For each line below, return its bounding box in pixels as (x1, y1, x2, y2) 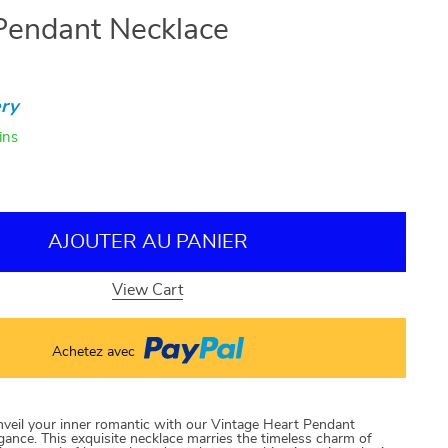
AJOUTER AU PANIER (47, 232, 248, 252)
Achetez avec (51, 345, 139, 359)
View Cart (112, 282, 183, 298)
